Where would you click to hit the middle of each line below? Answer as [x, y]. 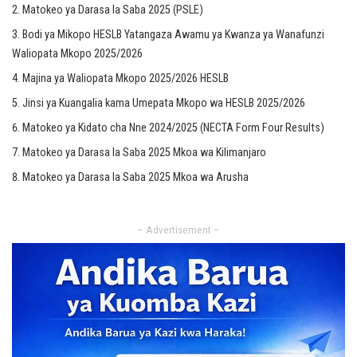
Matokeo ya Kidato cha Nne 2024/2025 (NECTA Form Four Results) [173, 128]
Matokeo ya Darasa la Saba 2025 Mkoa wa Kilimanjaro [144, 153]
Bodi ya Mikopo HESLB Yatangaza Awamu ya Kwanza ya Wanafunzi [173, 35]
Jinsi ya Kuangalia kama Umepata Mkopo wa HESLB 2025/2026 [164, 104]
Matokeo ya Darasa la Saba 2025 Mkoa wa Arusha [135, 178]
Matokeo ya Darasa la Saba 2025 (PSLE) [113, 10]
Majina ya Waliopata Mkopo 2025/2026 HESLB [126, 79]
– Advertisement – [178, 230]
